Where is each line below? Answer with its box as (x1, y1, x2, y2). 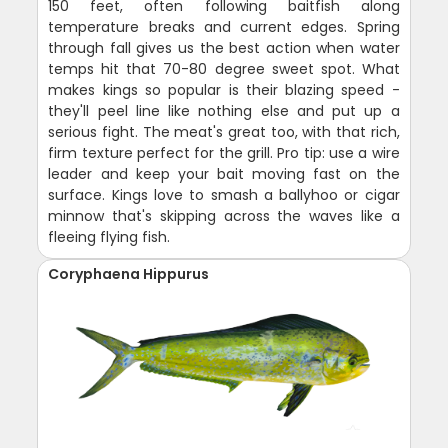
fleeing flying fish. (48, 226, 171, 247)
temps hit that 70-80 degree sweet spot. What (48, 58, 400, 79)
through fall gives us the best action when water (48, 37, 400, 58)
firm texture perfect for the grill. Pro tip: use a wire (48, 142, 400, 163)
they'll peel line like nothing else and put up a (48, 100, 400, 121)
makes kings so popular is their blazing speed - (48, 79, 400, 100)
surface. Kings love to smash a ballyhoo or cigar (48, 184, 400, 205)
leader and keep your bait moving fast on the (48, 163, 400, 184)
